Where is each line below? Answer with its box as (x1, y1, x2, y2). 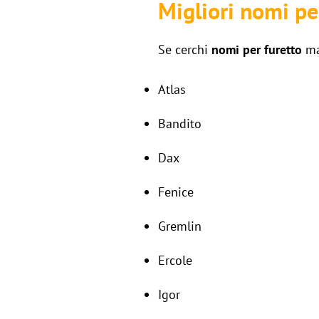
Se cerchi (158, 41, 211, 58)
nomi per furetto (211, 41, 302, 58)
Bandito (158, 115, 202, 132)
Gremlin (158, 217, 202, 234)
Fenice (158, 183, 194, 200)
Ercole (158, 251, 192, 268)
